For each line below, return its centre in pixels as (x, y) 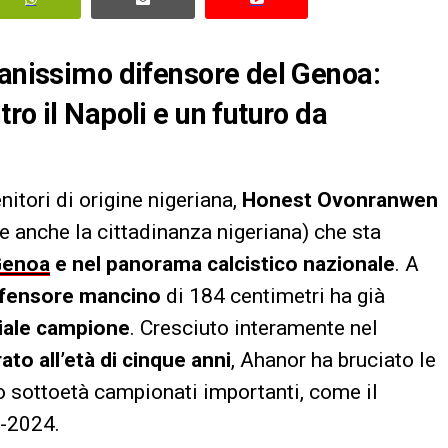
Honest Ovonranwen (340, 199)
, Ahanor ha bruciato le (333, 359)
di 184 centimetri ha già (273, 295)
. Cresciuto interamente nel (254, 327)
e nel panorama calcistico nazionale (222, 263)
